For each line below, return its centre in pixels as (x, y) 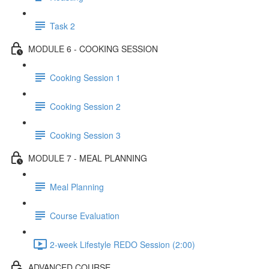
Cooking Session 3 (85, 135)
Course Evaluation (85, 215)
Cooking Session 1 (85, 77)
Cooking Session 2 (85, 106)
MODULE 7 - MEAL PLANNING (88, 158)
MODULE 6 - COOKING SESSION (93, 48)
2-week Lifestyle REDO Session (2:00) (122, 244)
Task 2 (62, 26)
